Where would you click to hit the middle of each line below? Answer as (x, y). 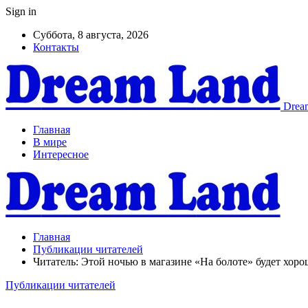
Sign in (21, 11)
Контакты (56, 47)
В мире (50, 142)
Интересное (61, 154)
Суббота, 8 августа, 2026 (91, 35)
